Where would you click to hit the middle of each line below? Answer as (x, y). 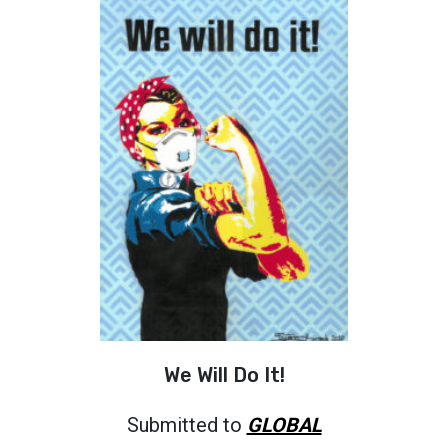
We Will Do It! (224, 374)
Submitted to (186, 424)
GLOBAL (284, 424)
